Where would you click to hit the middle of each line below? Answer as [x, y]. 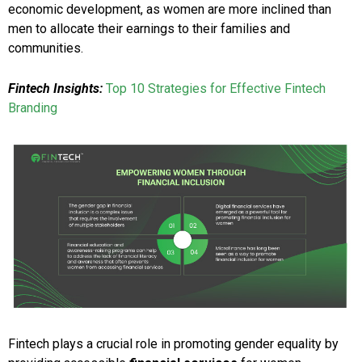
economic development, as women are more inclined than [170, 10]
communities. [46, 48]
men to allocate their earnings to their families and [149, 29]
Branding [33, 108]
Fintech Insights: [57, 89]
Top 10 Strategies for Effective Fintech [216, 89]
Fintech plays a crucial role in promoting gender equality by [173, 343]
